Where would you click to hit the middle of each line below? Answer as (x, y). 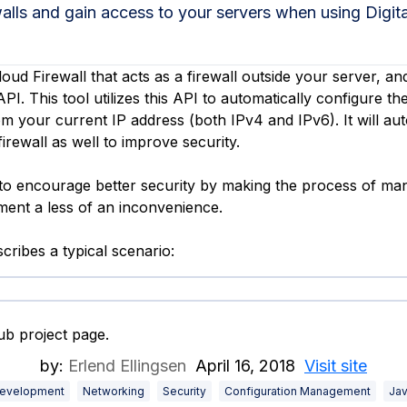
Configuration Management (298, 391)
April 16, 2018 (245, 366)
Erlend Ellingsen (127, 366)
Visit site (336, 366)
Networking (114, 391)
